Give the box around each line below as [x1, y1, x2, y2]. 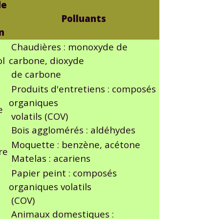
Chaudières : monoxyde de [8, 40, 128, 53]
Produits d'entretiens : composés [8, 82, 156, 95]
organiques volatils [8, 180, 91, 193]
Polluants [61, 12, 106, 24]
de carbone [8, 67, 61, 80]
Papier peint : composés [8, 166, 117, 179]
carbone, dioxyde [8, 54, 84, 66]
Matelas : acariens [8, 152, 90, 164]
